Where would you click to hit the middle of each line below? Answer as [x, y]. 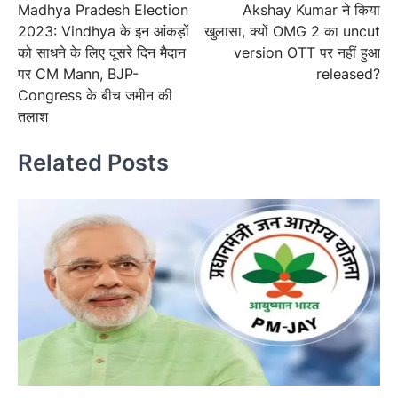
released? [348, 73]
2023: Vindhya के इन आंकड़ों [103, 31]
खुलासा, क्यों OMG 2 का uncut [292, 31]
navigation [64, 18]
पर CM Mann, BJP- [78, 73]
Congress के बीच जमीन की [95, 95]
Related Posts [93, 163]
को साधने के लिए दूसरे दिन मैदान [102, 52]
